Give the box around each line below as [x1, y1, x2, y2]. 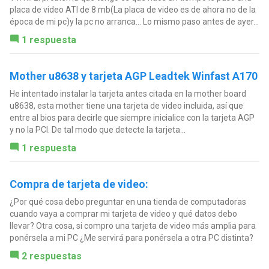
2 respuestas [21, 250, 82, 262]
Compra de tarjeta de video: [9, 177, 148, 190]
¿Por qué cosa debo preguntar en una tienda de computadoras [9, 196, 246, 207]
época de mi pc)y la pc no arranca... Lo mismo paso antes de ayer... [9, 16, 259, 26]
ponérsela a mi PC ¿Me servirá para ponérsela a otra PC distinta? [9, 232, 253, 243]
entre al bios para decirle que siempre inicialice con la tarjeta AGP [9, 112, 255, 122]
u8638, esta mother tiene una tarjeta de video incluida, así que [9, 100, 243, 110]
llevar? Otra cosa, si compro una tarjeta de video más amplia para [9, 220, 256, 231]
